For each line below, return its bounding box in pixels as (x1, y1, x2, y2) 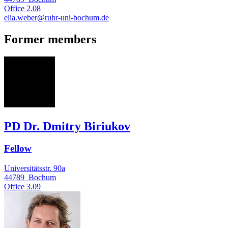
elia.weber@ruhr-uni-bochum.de (4, 13, 109, 22)
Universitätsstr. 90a (4, 164, 65, 173)
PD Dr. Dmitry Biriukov (4, 119, 130, 133)
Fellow (4, 143, 32, 154)
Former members (4, 32, 96, 46)
